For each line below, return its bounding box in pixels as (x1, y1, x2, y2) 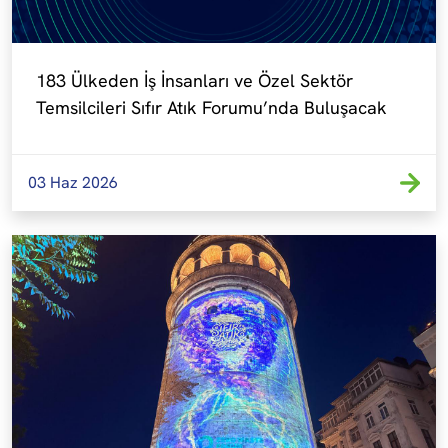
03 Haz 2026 (28, 172, 118, 193)
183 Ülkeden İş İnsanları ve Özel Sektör (36, 68, 353, 92)
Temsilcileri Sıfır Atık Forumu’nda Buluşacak (36, 95, 387, 119)
